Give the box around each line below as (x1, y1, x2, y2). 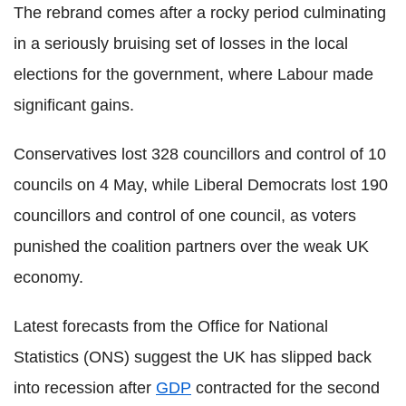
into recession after (14, 378, 156, 397)
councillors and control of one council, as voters (14, 206, 356, 225)
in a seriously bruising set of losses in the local (14, 34, 348, 53)
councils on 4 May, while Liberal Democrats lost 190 (14, 175, 388, 194)
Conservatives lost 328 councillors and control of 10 (14, 144, 386, 163)
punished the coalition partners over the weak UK (14, 237, 369, 256)
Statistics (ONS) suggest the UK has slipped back (14, 347, 372, 366)
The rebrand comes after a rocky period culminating (14, 3, 386, 22)
